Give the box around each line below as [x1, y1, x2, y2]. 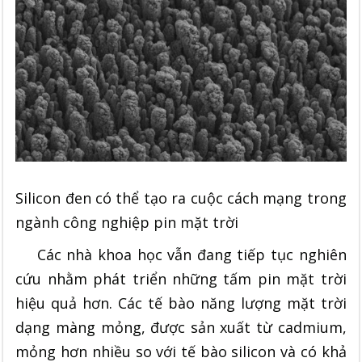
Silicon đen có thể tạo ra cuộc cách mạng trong [15, 187, 347, 208]
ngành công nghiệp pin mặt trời [15, 212, 239, 232]
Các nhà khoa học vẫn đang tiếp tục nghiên [15, 244, 347, 264]
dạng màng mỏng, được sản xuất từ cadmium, [15, 317, 347, 337]
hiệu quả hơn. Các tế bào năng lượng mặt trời [15, 293, 347, 313]
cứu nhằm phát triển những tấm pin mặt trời [15, 268, 347, 288]
